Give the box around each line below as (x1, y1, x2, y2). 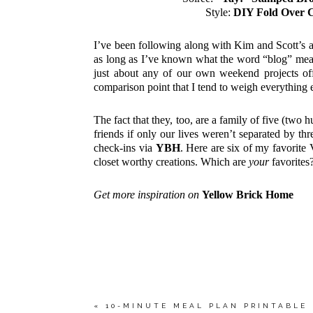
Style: (205, 6, 234, 19)
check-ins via (94, 142, 156, 154)
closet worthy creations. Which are (94, 156, 249, 168)
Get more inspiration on (94, 189, 203, 201)
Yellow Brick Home (202, 189, 294, 201)
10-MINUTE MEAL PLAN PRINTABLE (105, 301, 308, 310)
